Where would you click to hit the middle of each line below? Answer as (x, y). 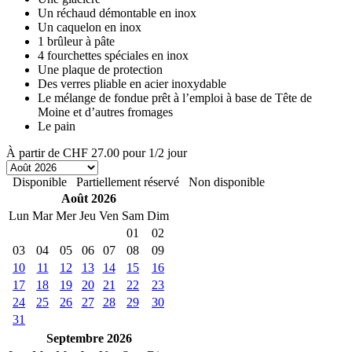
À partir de (33, 152)
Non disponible (227, 181)
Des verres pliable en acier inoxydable (132, 83)
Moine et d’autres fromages (105, 112)
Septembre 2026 (89, 338)
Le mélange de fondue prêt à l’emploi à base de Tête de (175, 97)
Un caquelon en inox (90, 27)
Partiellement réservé (128, 181)
